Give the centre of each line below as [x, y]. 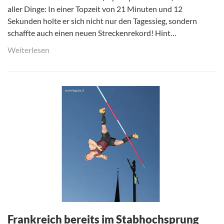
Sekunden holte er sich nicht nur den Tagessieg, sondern [102, 20]
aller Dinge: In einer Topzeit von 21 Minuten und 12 [95, 8]
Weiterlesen [28, 49]
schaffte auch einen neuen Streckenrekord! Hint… [92, 32]
